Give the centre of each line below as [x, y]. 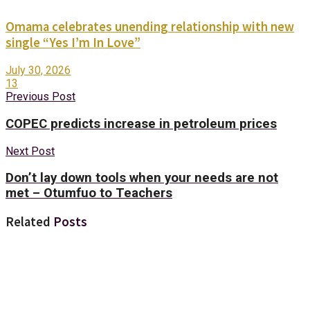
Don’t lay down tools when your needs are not [142, 178]
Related [28, 222]
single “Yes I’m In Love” [73, 43]
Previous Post [40, 97]
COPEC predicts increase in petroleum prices [141, 124]
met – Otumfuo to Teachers [89, 193]
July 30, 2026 [38, 71]
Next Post [30, 151]
